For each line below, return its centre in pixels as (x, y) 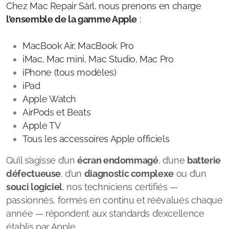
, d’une (173, 160)
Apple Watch (50, 99)
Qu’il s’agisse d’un (42, 160)
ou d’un (190, 174)
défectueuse (34, 174)
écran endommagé (118, 160)
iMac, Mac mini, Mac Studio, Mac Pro (98, 59)
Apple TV (42, 125)
